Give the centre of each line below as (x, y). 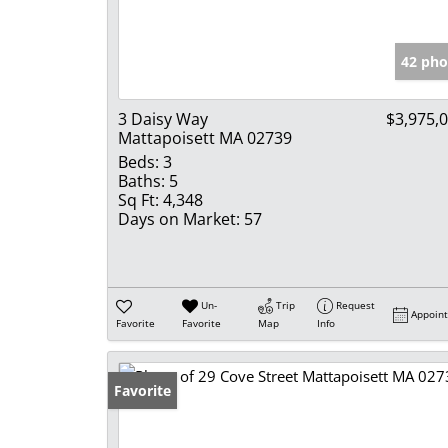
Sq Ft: (138, 200)
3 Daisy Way (163, 119)
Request (356, 305)
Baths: (141, 181)
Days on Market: (179, 219)
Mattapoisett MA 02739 (205, 138)
